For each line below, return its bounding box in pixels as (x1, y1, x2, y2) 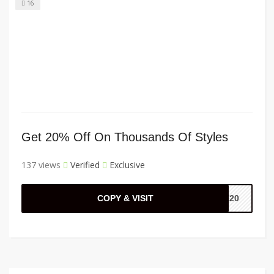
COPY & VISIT (97, 193, 154, 204)
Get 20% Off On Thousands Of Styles (21, 130, 228, 144)
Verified (68, 159, 100, 171)
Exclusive (107, 159, 145, 171)
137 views (21, 159, 61, 171)
